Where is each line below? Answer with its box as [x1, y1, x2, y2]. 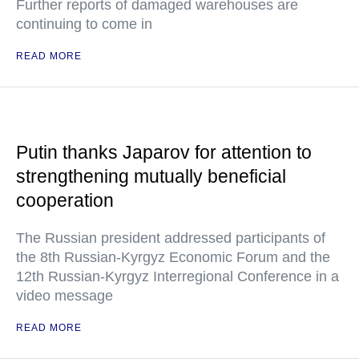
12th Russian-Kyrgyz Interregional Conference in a [16, 268, 339, 284]
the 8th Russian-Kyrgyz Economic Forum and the [16, 249, 330, 265]
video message [16, 288, 113, 304]
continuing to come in [16, 16, 152, 32]
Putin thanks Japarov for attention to [16, 142, 312, 163]
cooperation [16, 190, 114, 211]
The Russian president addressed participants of [16, 230, 325, 246]
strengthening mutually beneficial [16, 166, 286, 187]
